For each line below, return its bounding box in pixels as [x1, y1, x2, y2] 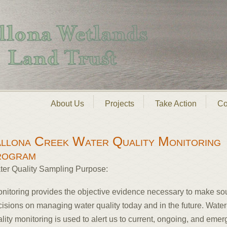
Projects [105, 99, 134, 108]
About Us [51, 99, 84, 108]
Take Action [155, 99, 197, 108]
